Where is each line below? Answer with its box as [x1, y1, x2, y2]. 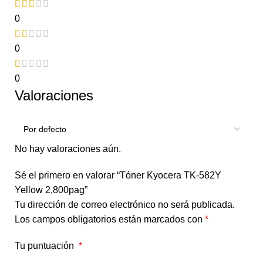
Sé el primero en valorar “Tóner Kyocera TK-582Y [15, 170, 221, 181]
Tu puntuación [15, 241, 79, 251]
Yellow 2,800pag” [15, 185, 87, 195]
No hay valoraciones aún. [15, 144, 121, 154]
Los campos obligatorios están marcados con [15, 214, 205, 225]
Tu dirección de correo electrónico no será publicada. [15, 200, 235, 210]
